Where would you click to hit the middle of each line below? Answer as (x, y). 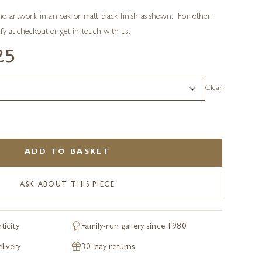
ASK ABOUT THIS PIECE (68, 185)
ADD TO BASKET (68, 152)
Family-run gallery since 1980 (134, 227)
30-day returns (108, 248)
